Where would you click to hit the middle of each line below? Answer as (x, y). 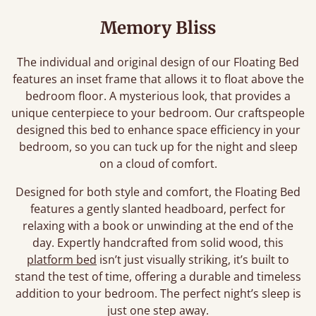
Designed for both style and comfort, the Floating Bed (158, 192)
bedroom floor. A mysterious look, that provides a (158, 96)
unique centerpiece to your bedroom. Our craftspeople (158, 113)
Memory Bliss (158, 28)
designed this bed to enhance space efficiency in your (158, 130)
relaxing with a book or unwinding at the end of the (158, 226)
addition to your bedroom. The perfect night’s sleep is (158, 293)
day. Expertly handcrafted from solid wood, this (158, 243)
